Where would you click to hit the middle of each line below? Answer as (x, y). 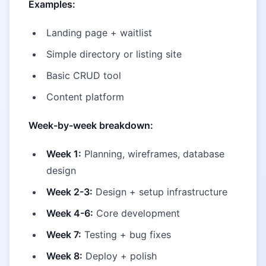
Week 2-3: (69, 192)
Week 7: (64, 235)
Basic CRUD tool (84, 75)
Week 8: (64, 256)
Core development (137, 213)
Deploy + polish (120, 256)
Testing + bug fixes (126, 235)
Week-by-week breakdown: (91, 125)
